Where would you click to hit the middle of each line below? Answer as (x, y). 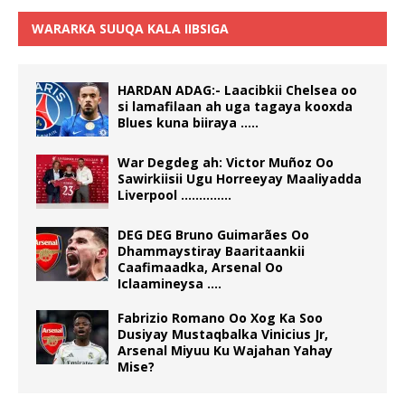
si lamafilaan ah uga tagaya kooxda (235, 106)
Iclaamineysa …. (170, 283)
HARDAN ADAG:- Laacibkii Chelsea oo (237, 89)
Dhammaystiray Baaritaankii (211, 250)
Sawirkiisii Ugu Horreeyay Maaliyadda (240, 178)
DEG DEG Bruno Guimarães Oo (213, 234)
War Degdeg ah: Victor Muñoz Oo (226, 162)
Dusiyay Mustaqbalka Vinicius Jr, (223, 334)
